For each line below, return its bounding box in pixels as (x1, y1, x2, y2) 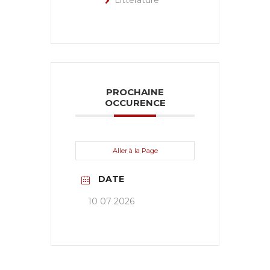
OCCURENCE (104, 97, 166, 109)
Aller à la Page (112, 146, 158, 155)
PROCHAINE (106, 86, 164, 98)
